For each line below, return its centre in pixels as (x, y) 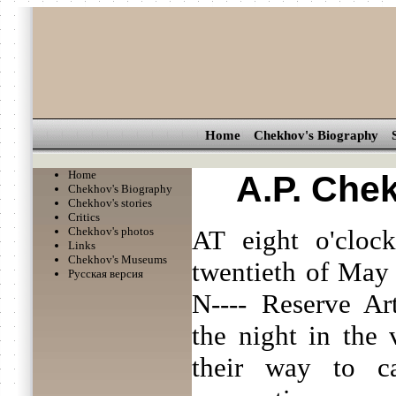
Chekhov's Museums (118, 259)
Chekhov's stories (110, 203)
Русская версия (106, 274)
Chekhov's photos (111, 231)
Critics (84, 217)
